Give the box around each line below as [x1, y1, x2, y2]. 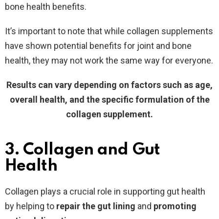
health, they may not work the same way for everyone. [5, 55, 213, 66]
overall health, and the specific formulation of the [9, 94, 210, 105]
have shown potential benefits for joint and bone [5, 40, 192, 51]
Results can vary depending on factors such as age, [6, 79, 213, 90]
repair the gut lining [56, 200, 135, 211]
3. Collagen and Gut [5, 141, 160, 158]
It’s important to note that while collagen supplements [5, 25, 213, 36]
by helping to [5, 200, 56, 211]
